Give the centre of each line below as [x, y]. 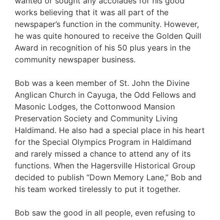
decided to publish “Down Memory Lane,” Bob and [108, 177]
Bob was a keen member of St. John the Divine [102, 83]
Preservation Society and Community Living [96, 118]
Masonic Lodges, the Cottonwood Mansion [95, 106]
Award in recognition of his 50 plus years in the [103, 47]
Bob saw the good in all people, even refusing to [105, 212]
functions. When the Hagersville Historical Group [105, 165]
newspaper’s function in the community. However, [107, 24]
